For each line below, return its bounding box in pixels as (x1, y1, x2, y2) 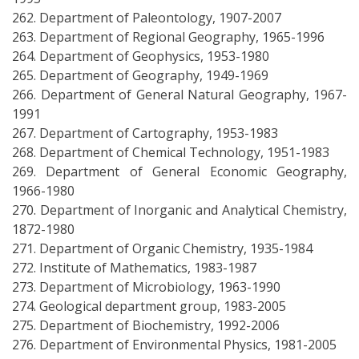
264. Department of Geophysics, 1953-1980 (12, 47, 269, 66)
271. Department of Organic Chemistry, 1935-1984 (12, 240, 313, 258)
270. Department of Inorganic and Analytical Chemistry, (12, 201, 347, 220)
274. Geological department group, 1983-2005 (12, 297, 286, 316)
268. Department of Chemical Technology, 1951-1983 (12, 143, 329, 162)
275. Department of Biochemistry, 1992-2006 (12, 317, 280, 335)
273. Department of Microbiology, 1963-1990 (12, 278, 280, 296)
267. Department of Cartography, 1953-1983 (12, 124, 278, 143)
